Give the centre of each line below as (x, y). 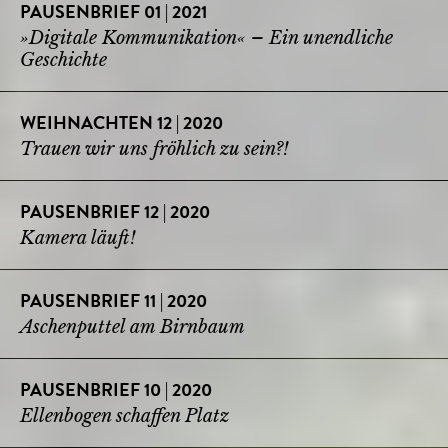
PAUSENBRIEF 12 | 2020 (115, 213)
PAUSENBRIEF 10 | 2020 (116, 391)
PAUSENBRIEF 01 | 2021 (113, 13)
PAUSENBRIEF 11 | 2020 (113, 302)
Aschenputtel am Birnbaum (132, 326)
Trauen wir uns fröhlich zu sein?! (154, 148)
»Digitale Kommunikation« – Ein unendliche (206, 37)
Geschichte (63, 59)
